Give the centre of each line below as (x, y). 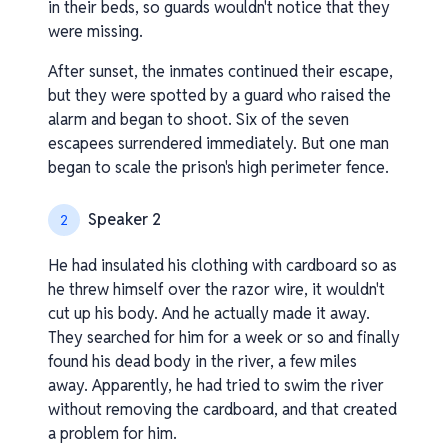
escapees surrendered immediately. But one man (218, 143)
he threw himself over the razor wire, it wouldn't (216, 289)
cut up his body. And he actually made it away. (209, 313)
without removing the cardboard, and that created (222, 409)
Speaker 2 (124, 219)
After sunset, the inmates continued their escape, (220, 71)
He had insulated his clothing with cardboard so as (222, 265)
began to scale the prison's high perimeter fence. (218, 167)
